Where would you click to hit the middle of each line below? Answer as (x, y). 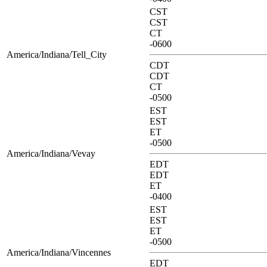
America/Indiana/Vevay (51, 153)
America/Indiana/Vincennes (59, 252)
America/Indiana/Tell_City (57, 54)
